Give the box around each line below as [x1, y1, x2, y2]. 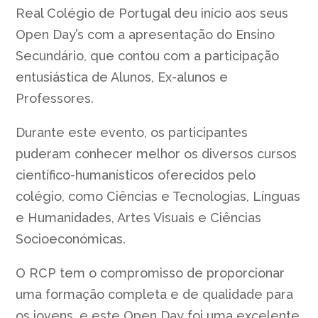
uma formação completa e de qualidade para [16, 286, 294, 302]
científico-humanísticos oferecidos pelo [16, 167, 256, 182]
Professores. [16, 90, 94, 106]
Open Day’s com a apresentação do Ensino [16, 26, 275, 42]
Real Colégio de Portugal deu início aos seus [16, 5, 289, 21]
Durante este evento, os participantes [16, 124, 248, 140]
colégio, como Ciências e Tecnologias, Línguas [16, 188, 301, 204]
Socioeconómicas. [16, 231, 126, 246]
